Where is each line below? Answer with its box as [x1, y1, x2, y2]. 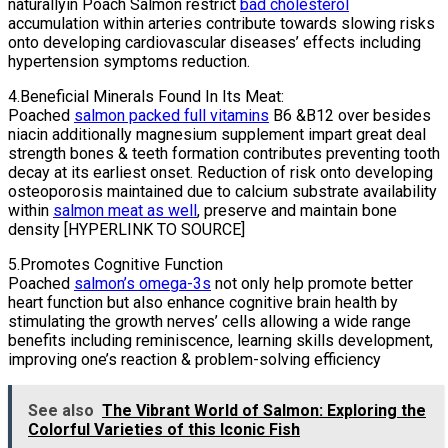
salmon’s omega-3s [74, 274, 211, 294]
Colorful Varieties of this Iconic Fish [28, 420, 300, 440]
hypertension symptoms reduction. [8, 52, 250, 72]
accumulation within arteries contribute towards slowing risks [8, 14, 435, 34]
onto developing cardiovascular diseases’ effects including [8, 33, 421, 53]
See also [28, 401, 94, 421]
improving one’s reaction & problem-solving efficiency [8, 350, 381, 370]
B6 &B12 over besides [269, 106, 431, 126]
